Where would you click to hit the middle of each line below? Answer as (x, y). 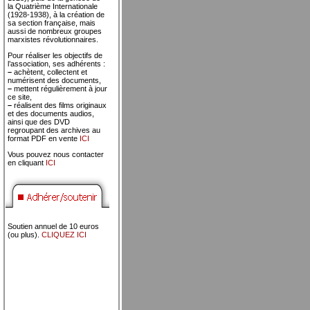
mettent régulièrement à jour (60, 89)
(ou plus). (25, 235)
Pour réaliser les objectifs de (55, 55)
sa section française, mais (52, 23)
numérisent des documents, (54, 80)
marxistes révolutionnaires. (53, 39)
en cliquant (27, 163)
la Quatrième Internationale (53, 6)
